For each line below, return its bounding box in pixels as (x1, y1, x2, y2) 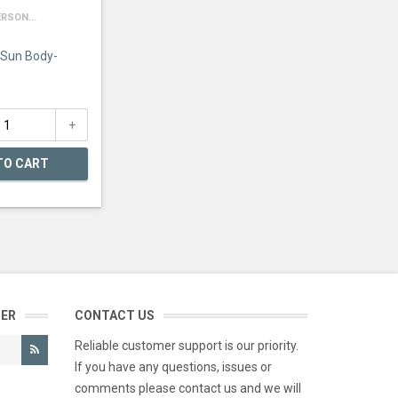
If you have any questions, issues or (74, 360, 272, 374)
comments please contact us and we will (74, 381, 301, 395)
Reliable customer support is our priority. (74, 338, 298, 353)
